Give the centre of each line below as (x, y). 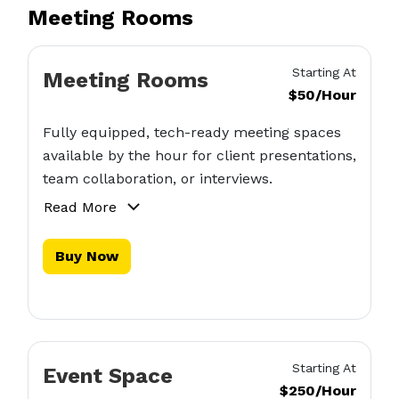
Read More (80, 207)
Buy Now (86, 256)
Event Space (107, 376)
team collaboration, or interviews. (157, 179)
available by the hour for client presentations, (199, 155)
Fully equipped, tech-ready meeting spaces (191, 132)
